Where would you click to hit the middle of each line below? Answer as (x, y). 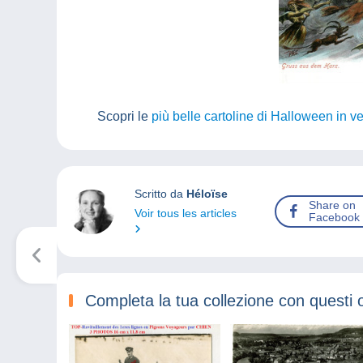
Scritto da (160, 194)
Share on (333, 205)
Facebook (335, 218)
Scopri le (124, 117)
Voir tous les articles (185, 214)
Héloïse (207, 194)
